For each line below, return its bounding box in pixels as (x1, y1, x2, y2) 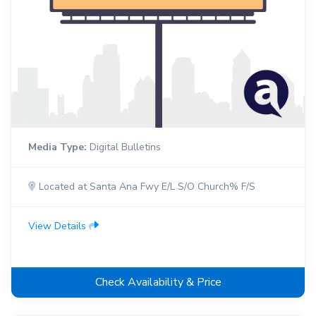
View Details (28, 219, 89, 233)
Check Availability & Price (95, 274, 221, 291)
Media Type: (28, 140, 87, 154)
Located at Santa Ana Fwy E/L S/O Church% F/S (36, 180, 255, 194)
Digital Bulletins (87, 140, 161, 154)
